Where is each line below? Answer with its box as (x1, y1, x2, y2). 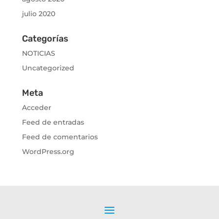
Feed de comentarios (22, 132, 98, 142)
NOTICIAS (22, 49, 55, 58)
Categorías (22, 33, 68, 44)
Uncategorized (22, 64, 74, 73)
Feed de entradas (22, 118, 84, 127)
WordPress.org (22, 147, 74, 156)
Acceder (22, 103, 51, 112)
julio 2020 (22, 9, 55, 19)
